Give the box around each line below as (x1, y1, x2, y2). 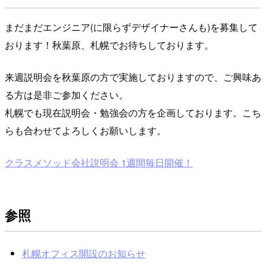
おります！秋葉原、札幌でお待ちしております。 (5, 38, 214, 52)
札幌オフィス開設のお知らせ (21, 246, 145, 260)
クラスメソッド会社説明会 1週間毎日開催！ (5, 156, 193, 170)
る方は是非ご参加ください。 (5, 88, 128, 102)
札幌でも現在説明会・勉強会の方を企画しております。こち (5, 106, 261, 120)
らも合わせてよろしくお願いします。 (5, 123, 166, 138)
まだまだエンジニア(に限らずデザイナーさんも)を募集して (5, 20, 258, 34)
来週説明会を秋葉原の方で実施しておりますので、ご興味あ (5, 70, 261, 84)
